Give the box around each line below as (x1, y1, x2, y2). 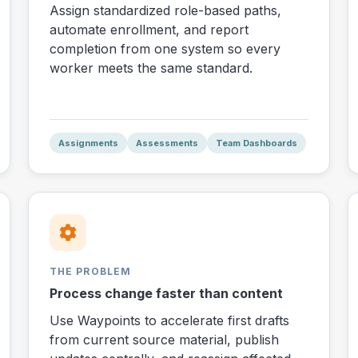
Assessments (135, 137, 198, 149)
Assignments (58, 137, 118, 149)
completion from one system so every (49, 41, 280, 58)
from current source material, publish (49, 332, 279, 348)
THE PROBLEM (49, 265, 132, 278)
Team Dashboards (215, 137, 297, 149)
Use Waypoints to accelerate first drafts (49, 312, 289, 329)
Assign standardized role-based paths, (49, 2, 281, 19)
